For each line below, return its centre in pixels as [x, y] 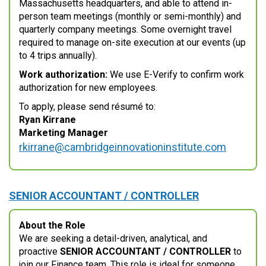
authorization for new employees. [88, 88]
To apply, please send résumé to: [87, 107]
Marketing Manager [64, 133]
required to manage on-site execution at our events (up [132, 43]
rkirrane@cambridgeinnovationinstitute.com [123, 147]
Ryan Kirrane [47, 120]
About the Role [52, 226]
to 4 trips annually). [58, 56]
